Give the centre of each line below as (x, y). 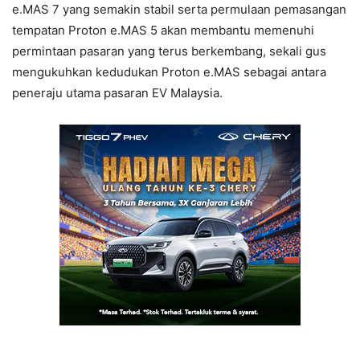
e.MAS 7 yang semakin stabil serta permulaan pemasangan (179, 9)
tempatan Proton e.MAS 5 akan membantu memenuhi (163, 30)
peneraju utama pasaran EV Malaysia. (117, 93)
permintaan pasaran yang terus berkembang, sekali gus (169, 51)
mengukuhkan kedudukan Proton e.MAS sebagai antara (169, 72)
